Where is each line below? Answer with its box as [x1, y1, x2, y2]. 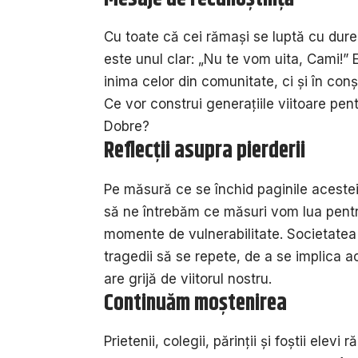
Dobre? [104, 118, 149, 135]
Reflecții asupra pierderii [104, 134, 305, 169]
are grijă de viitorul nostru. [104, 270, 272, 287]
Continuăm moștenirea [104, 286, 287, 320]
